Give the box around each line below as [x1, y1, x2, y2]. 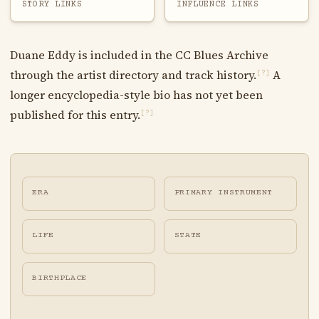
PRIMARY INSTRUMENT [174, 187, 273, 197]
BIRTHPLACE [32, 273, 88, 283]
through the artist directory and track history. [9, 66, 256, 83]
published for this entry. [9, 106, 140, 122]
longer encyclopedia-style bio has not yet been [9, 86, 263, 103]
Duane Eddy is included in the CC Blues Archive [9, 46, 268, 63]
